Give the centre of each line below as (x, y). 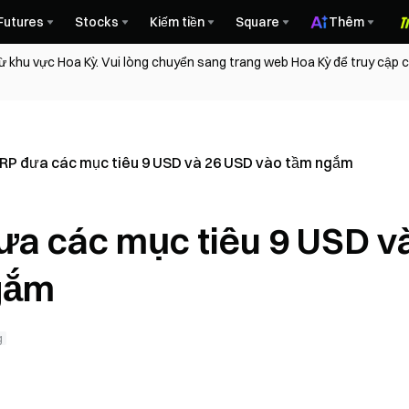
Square (257, 22)
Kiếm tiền (177, 22)
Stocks (97, 22)
